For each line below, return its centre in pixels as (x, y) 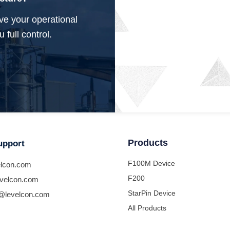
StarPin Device (152, 193)
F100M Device (151, 164)
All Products (147, 208)
